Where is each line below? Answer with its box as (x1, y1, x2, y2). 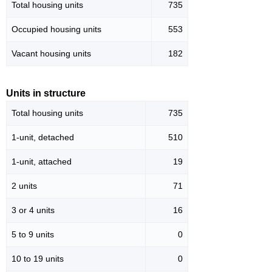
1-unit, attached (12, 157, 72, 167)
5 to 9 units (12, 229, 54, 240)
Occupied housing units (12, 24, 101, 35)
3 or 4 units (12, 205, 55, 216)
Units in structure (6, 88, 86, 99)
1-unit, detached (12, 132, 74, 143)
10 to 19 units (12, 254, 64, 264)
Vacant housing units (12, 49, 91, 59)
